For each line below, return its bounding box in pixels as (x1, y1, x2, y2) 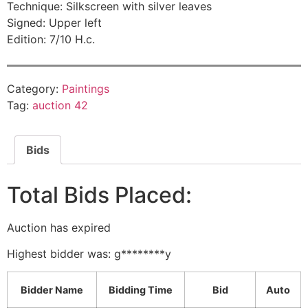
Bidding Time (109, 284, 173, 296)
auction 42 (32, 98, 88, 112)
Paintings (62, 81, 109, 96)
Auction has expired (7, 220, 111, 234)
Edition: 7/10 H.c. (7, 32, 95, 47)
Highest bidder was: (7, 246, 114, 261)
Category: (7, 81, 62, 96)
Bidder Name (21, 284, 83, 296)
